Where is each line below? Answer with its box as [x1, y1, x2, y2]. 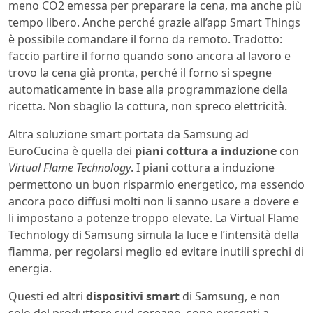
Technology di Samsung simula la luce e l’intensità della [8, 226, 299, 242]
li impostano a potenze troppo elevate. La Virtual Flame [8, 210, 299, 226]
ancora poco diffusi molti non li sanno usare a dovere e [8, 193, 299, 209]
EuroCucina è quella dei [8, 143, 135, 159]
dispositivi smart [86, 288, 180, 304]
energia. [8, 260, 52, 276]
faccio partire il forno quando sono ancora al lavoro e [8, 48, 291, 64]
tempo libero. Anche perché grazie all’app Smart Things [8, 14, 300, 30]
